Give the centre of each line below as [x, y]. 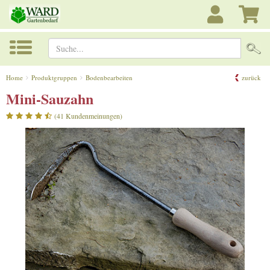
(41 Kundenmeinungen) [88, 115]
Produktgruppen [54, 77]
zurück [251, 77]
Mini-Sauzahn [50, 98]
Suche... [255, 44]
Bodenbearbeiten [109, 77]
